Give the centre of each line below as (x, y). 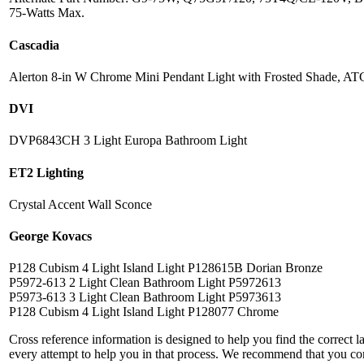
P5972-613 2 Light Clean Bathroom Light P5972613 (145, 283)
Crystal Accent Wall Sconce (80, 204)
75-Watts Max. (47, 13)
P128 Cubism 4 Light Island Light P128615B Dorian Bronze (166, 268)
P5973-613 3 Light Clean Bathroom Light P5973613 (145, 297)
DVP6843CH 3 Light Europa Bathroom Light (128, 141)
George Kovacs (50, 236)
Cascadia (34, 45)
